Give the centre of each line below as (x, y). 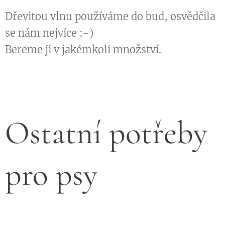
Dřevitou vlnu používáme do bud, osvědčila (110, 16)
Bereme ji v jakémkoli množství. (83, 49)
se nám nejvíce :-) (49, 33)
